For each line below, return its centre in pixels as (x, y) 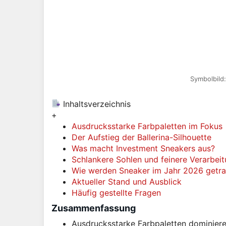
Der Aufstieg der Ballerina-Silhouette (142, 137)
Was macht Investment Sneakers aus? (143, 148)
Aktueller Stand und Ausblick (127, 181)
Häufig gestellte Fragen (116, 192)
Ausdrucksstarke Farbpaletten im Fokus (147, 126)
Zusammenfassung (94, 208)
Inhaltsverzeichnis (96, 104)
